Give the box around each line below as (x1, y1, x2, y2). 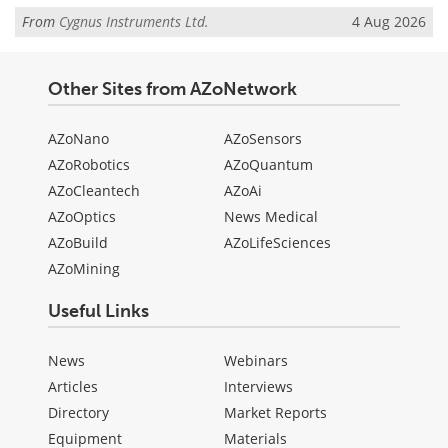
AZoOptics (48, 207, 116, 227)
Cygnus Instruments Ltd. (59, 11, 209, 31)
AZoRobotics (48, 155, 130, 175)
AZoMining (48, 259, 120, 279)
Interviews (224, 377, 293, 397)
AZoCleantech (48, 181, 140, 201)
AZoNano (48, 129, 109, 149)
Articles (48, 377, 98, 397)
